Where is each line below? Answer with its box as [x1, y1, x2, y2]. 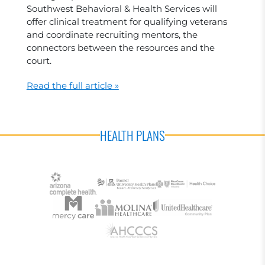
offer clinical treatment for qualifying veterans [26, 16, 227, 27]
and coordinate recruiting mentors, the [26, 29, 198, 40]
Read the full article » [26, 80, 119, 91]
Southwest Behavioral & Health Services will [26, 3, 217, 14]
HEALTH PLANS [100, 126, 165, 144]
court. [26, 55, 51, 66]
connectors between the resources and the [26, 42, 215, 53]
